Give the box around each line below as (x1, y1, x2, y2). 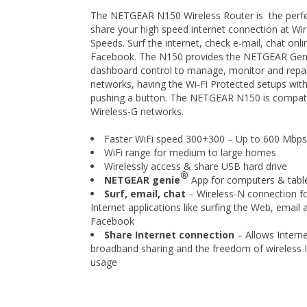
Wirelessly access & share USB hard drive (104, 160, 287, 173)
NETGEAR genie (104, 173, 180, 186)
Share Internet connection (104, 228, 234, 241)
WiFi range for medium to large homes (104, 146, 276, 159)
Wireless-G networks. (90, 105, 184, 118)
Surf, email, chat (104, 187, 186, 200)
